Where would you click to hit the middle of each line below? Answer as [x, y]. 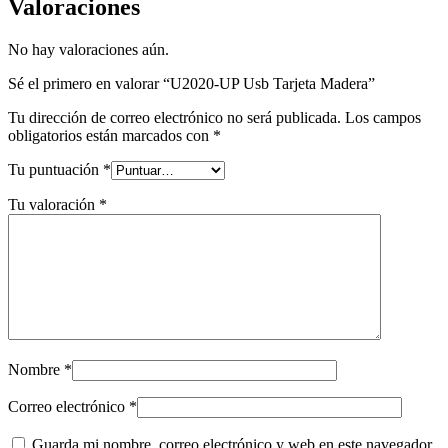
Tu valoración [53, 205]
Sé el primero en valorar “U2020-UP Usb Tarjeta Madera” [191, 84]
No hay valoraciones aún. [88, 50]
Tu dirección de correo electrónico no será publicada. [174, 118]
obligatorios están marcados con [110, 136]
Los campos [383, 118]
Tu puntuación [55, 170]
